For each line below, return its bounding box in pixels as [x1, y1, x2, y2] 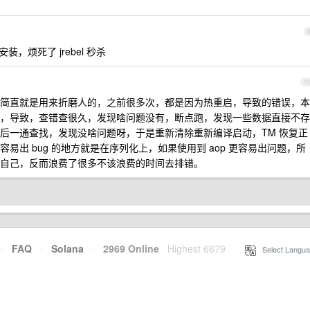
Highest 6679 [167, 241, 226, 255]
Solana [51, 241, 84, 255]
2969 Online [95, 241, 159, 255]
